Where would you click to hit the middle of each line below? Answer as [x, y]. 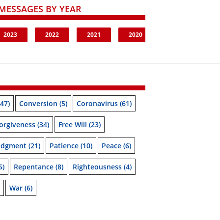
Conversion [38, 104]
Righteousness [97, 167]
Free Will [73, 125]
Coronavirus [97, 104]
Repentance [34, 167]
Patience [64, 146]
